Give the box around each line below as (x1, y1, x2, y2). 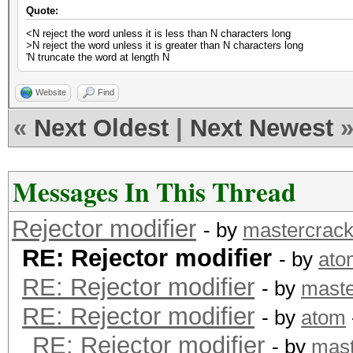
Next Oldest (34, 114, 169, 142)
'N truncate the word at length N (26, 51, 169, 63)
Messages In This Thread (13, 173, 296, 210)
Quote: (26, 5, 58, 17)
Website (35, 87, 66, 97)
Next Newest (190, 114, 333, 142)
